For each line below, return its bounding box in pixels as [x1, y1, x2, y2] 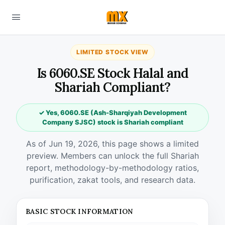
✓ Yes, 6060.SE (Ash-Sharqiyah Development [38, 108, 187, 117]
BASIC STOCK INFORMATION [26, 207, 134, 216]
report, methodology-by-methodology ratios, [26, 163, 199, 173]
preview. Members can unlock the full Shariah [26, 151, 199, 161]
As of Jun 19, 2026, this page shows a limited [26, 139, 199, 149]
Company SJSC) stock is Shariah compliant [42, 118, 183, 126]
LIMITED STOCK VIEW [76, 48, 149, 56]
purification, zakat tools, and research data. [30, 175, 195, 185]
